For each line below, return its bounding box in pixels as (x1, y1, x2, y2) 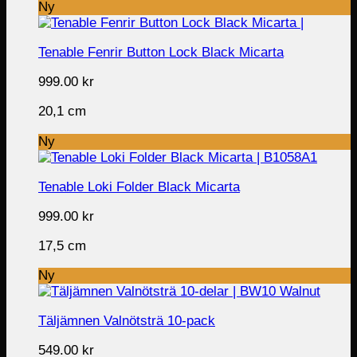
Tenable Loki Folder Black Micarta (38, 178, 240, 194)
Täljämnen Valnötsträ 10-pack (38, 312, 215, 328)
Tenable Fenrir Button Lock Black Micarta (38, 45, 284, 61)
